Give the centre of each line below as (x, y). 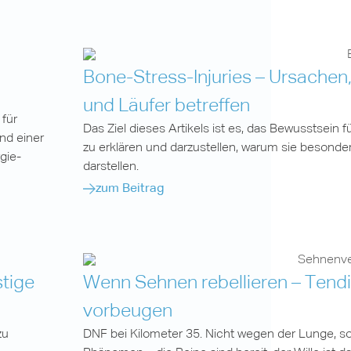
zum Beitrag (130, 188)
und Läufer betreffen (166, 105)
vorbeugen (128, 311)
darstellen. (111, 166)
